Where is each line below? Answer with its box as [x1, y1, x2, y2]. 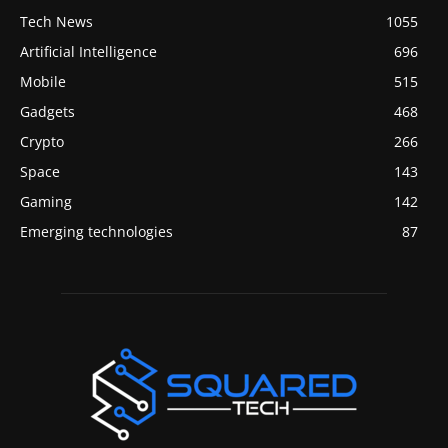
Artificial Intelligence [20, 41, 157, 61]
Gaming [20, 191, 72, 211]
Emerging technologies [20, 221, 173, 241]
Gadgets [20, 101, 75, 121]
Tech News [20, 11, 93, 31]
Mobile [20, 71, 66, 91]
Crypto [20, 131, 64, 151]
